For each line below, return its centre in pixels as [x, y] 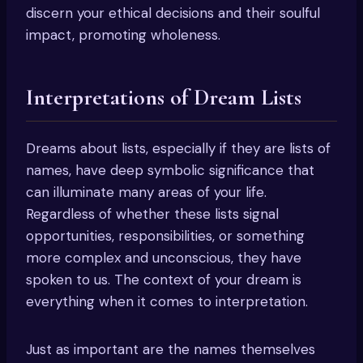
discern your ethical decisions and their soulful [173, 13]
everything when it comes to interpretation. [167, 301]
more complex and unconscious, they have [164, 257]
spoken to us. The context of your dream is [164, 279]
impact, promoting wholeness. [123, 34]
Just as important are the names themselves [171, 349]
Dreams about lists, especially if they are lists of [178, 148]
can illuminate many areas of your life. [146, 192]
